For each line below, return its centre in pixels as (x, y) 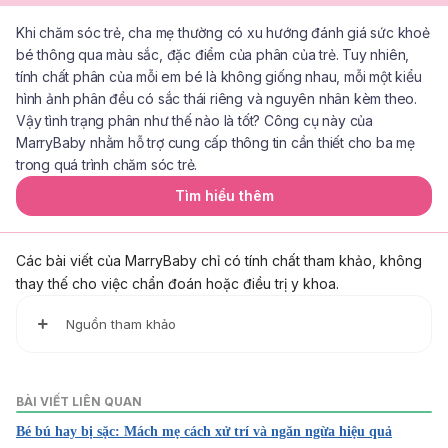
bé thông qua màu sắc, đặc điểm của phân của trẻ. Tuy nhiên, (213, 54)
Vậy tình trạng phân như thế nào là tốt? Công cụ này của (194, 120)
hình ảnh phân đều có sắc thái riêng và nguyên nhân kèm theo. (217, 98)
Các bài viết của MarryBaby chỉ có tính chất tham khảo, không (219, 260)
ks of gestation (82, 422)
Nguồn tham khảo (121, 323)
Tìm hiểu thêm (224, 195)
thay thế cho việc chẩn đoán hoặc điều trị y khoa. (177, 283)
